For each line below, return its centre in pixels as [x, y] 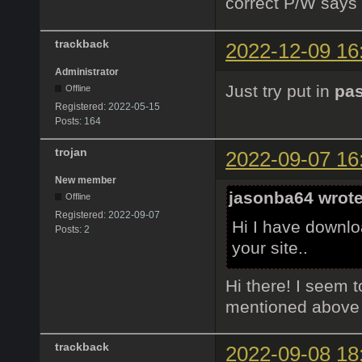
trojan [71, 152]
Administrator [87, 72]
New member [86, 180]
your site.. [269, 248]
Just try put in [280, 91]
